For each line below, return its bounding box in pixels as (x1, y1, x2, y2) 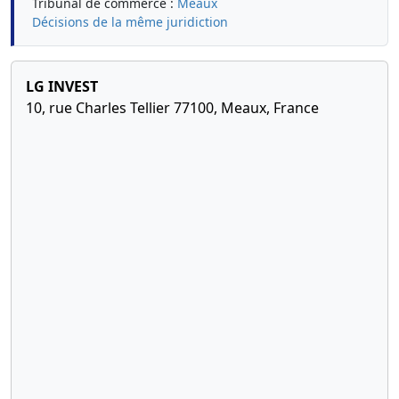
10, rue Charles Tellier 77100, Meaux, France (26, 98, 319, 118)
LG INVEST (26, 77, 98, 96)
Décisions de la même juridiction (32, 13, 228, 30)
